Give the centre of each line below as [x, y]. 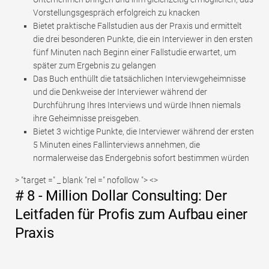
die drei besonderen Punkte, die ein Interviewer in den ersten [143, 39]
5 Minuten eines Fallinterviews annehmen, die [116, 145]
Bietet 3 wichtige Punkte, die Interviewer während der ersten [144, 132]
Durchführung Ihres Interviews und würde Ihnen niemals [137, 105]
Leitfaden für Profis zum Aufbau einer [131, 215]
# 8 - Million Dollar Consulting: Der [121, 196]
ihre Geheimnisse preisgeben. [87, 119]
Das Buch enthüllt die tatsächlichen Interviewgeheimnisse [139, 79]
